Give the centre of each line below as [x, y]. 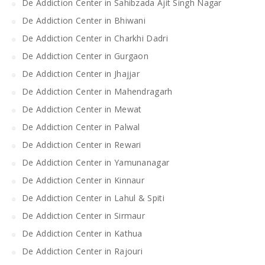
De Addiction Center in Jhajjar [81, 73]
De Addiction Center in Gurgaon [85, 56]
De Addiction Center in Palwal [81, 127]
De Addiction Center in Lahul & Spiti [93, 198]
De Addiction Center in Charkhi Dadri [95, 38]
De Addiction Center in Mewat [82, 109]
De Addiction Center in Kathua [82, 233]
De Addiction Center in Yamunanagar [96, 162]
